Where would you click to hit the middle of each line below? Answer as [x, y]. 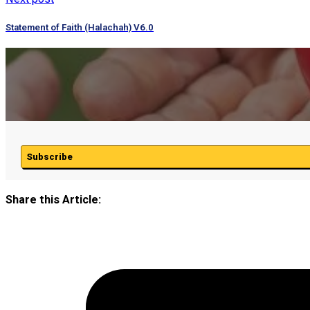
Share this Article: [53, 200]
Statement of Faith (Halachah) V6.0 [80, 28]
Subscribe [49, 157]
